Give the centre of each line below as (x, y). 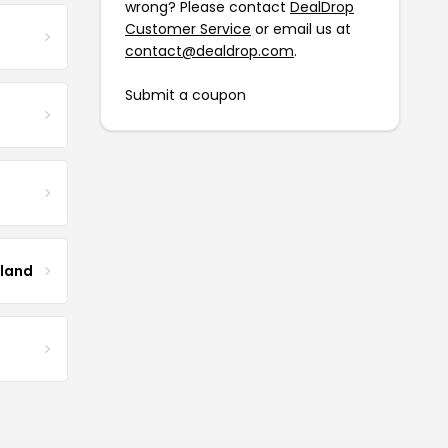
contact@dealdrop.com (209, 51)
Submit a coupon (185, 95)
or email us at (301, 29)
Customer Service (188, 29)
